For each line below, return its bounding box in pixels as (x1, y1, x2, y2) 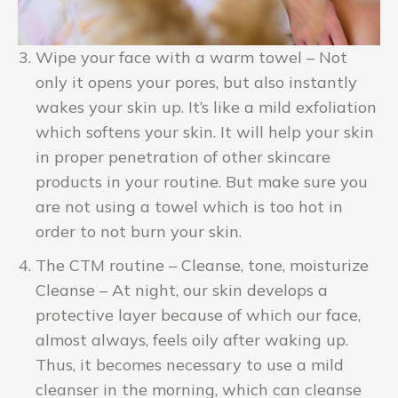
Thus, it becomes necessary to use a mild (36, 354, 344, 376)
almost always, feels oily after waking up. (36, 330, 348, 351)
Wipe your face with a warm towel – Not (36, 47, 347, 68)
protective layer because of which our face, (36, 305, 361, 326)
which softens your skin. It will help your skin (36, 122, 374, 143)
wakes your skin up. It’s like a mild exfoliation (36, 97, 377, 118)
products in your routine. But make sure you (36, 171, 368, 193)
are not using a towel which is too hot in (36, 196, 343, 218)
